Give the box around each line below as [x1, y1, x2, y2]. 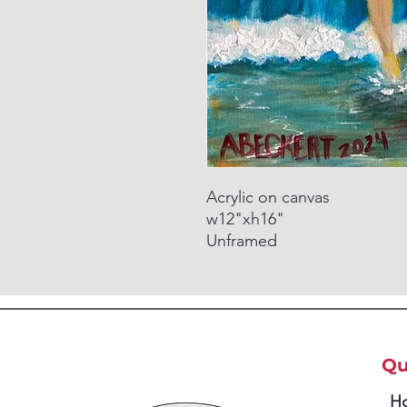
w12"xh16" [206, 209, 284, 229]
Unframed [206, 231, 277, 251]
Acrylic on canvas [206, 187, 330, 207]
